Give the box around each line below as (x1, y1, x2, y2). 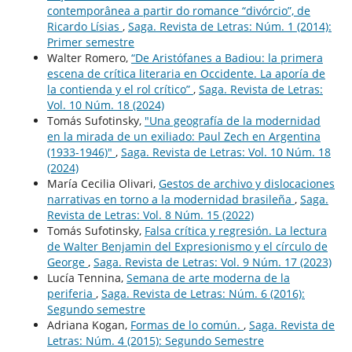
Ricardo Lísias (46, 18, 123, 34)
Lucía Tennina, (46, 269, 126, 285)
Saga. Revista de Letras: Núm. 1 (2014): (127, 18, 332, 34)
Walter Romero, (46, 49, 131, 65)
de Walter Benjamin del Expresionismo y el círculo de (46, 238, 328, 254)
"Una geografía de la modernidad (144, 112, 321, 128)
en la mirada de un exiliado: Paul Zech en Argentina (46, 128, 321, 144)
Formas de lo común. (130, 317, 244, 332)
